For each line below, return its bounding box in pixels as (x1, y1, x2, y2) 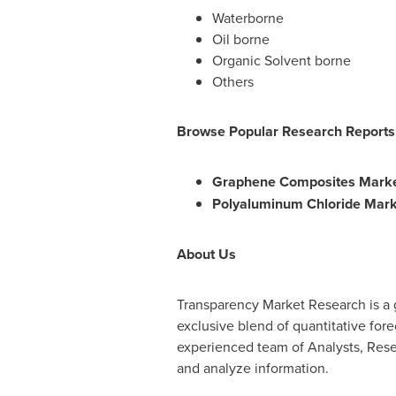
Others (211, 72, 254, 91)
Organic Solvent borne (211, 50, 351, 70)
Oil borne (211, 29, 270, 49)
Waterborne (211, 8, 284, 27)
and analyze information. (176, 358, 329, 377)
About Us (176, 244, 236, 264)
